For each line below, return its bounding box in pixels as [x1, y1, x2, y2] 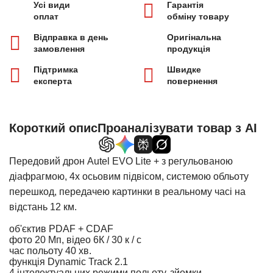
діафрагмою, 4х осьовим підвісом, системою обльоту [9, 171, 249, 182]
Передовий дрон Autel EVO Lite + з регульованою [9, 156, 233, 166]
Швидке [167, 65, 201, 74]
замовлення [34, 44, 85, 54]
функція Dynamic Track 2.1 [9, 257, 128, 267]
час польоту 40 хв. [9, 246, 91, 256]
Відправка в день [34, 32, 108, 42]
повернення [167, 76, 218, 86]
